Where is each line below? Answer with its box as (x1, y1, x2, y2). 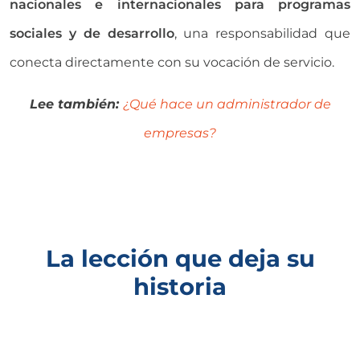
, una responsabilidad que (174, 26, 350, 42)
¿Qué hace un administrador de (122, 96, 331, 112)
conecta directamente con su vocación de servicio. (10, 55, 334, 71)
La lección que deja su (45, 244, 315, 273)
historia (133, 272, 227, 301)
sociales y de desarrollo (10, 26, 174, 42)
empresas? (144, 125, 216, 141)
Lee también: (29, 96, 123, 112)
